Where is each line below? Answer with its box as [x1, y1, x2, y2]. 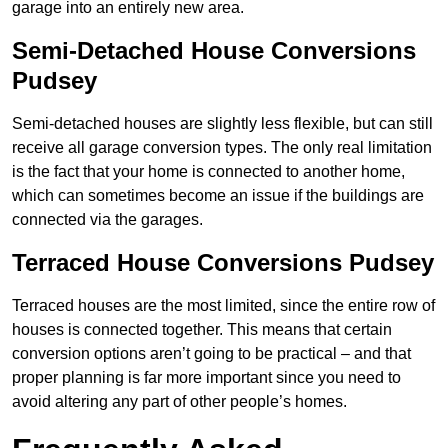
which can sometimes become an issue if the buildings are [12, 187, 424, 205]
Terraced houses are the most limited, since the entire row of [12, 297, 435, 315]
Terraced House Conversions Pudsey [12, 249, 434, 277]
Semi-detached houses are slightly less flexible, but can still [12, 115, 433, 133]
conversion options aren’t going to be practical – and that [12, 345, 411, 363]
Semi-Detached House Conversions [12, 37, 416, 65]
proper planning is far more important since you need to [12, 369, 401, 387]
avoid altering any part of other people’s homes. [12, 393, 347, 411]
